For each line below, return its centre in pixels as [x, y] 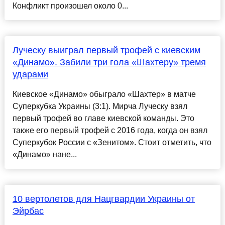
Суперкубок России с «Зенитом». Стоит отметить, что [112, 143]
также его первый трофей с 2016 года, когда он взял [110, 131]
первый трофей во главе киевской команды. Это [103, 119]
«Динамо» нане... [44, 155]
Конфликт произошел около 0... [70, 6]
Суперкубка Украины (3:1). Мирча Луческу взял [100, 106]
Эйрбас [28, 211]
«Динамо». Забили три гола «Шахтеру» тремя [109, 63]
